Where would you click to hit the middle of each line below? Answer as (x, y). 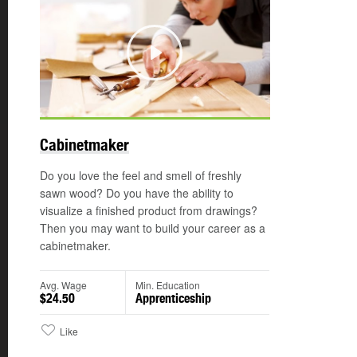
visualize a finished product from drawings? (149, 211)
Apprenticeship (173, 299)
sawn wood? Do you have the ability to (137, 193)
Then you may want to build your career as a (153, 228)
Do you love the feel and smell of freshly (141, 176)
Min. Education (168, 285)
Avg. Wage (63, 285)
